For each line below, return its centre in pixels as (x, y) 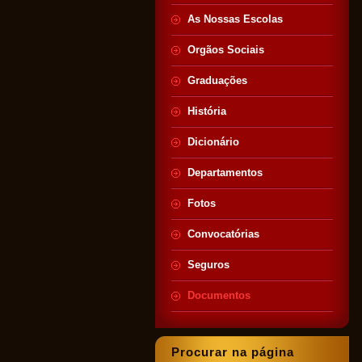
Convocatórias (223, 234)
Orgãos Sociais (226, 50)
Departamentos (225, 173)
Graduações (217, 80)
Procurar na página (233, 352)
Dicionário (213, 142)
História (207, 111)
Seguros (208, 265)
